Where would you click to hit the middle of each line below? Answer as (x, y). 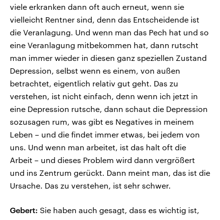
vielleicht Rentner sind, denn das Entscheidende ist (105, 20)
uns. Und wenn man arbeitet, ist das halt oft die (98, 147)
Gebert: (24, 210)
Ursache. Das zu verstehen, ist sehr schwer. (90, 186)
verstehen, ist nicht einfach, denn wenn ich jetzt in (104, 96)
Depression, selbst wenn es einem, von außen (95, 71)
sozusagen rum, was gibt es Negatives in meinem (102, 122)
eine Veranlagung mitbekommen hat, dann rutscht (104, 45)
